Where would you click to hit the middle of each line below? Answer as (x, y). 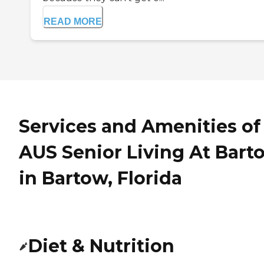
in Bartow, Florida (100, 179)
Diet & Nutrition (101, 246)
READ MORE (73, 22)
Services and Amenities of (140, 127)
